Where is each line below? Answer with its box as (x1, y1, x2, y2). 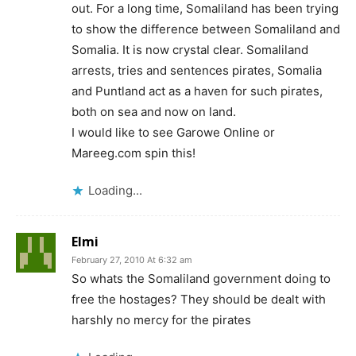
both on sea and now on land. (72, 104, 236, 119)
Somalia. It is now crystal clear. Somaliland (72, 42, 308, 57)
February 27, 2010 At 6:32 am (72, 254, 192, 265)
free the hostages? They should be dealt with (72, 292, 326, 307)
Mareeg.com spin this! (72, 145, 195, 161)
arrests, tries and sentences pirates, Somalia (72, 63, 322, 78)
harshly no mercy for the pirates (72, 312, 251, 327)
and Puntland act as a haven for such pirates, (72, 83, 323, 99)
